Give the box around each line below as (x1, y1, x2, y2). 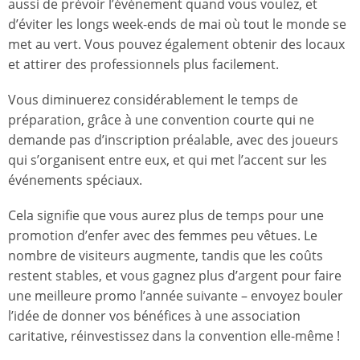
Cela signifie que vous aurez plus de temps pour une (8, 207, 324, 225)
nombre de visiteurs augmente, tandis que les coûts (8, 247, 323, 265)
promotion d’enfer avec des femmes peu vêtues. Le (8, 227, 317, 245)
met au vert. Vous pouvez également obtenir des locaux (8, 35, 345, 53)
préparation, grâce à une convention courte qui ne (8, 111, 314, 129)
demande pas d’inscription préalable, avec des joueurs (8, 131, 338, 149)
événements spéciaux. (8, 171, 142, 190)
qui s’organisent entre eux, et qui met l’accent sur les (8, 151, 327, 170)
